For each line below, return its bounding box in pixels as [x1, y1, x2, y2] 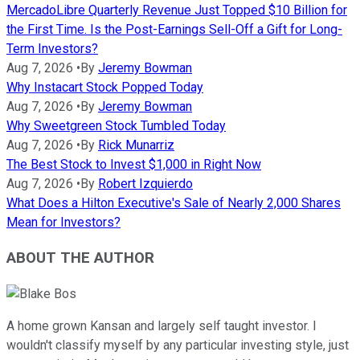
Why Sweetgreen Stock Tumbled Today [6, 117, 226, 133]
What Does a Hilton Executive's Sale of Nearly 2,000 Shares [6, 194, 341, 211]
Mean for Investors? [6, 214, 121, 230]
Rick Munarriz [98, 137, 174, 153]
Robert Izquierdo [98, 175, 193, 191]
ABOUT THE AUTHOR [6, 249, 154, 268]
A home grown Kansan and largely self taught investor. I [6, 318, 317, 334]
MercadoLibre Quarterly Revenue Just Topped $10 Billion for [6, 2, 347, 18]
